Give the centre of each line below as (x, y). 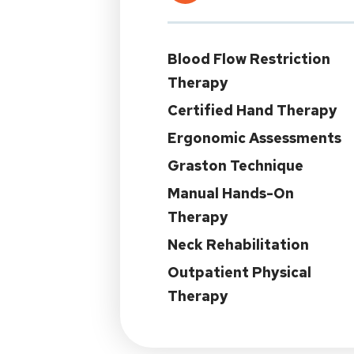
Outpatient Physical (239, 272)
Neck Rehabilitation (238, 245)
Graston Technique (235, 166)
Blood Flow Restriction (249, 59)
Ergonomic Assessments (254, 138)
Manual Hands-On (231, 193)
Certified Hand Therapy (252, 110)
